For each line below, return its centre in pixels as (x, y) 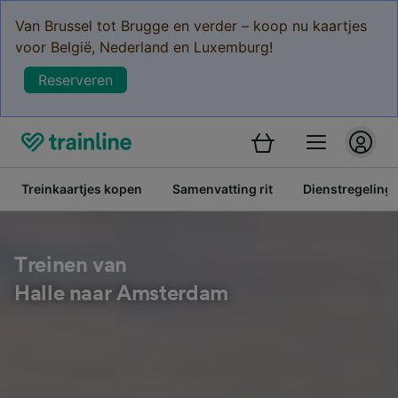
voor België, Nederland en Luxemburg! (144, 47)
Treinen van (71, 266)
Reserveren (76, 80)
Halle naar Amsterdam (121, 294)
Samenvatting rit (223, 189)
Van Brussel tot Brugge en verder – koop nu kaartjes (191, 26)
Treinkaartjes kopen (82, 189)
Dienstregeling (348, 189)
